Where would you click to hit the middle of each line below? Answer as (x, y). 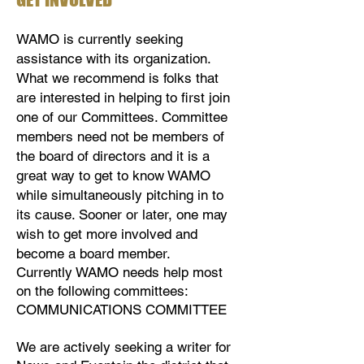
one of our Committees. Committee (122, 117)
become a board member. (93, 253)
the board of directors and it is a (113, 156)
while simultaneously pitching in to (120, 195)
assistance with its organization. (113, 58)
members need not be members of (120, 136)
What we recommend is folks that (117, 78)
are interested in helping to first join (123, 97)
